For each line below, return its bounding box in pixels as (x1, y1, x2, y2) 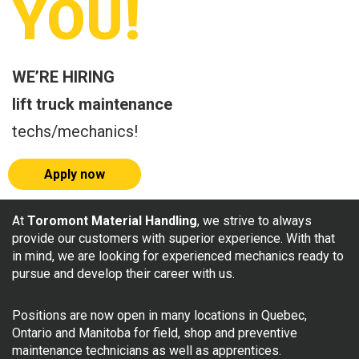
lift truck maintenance (12, 95, 172, 115)
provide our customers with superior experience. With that (12, 231, 335, 247)
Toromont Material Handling (27, 213, 197, 229)
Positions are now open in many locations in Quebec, (12, 308, 307, 324)
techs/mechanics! (12, 122, 138, 142)
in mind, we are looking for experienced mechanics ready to (12, 248, 344, 264)
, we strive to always (197, 213, 312, 229)
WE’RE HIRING (12, 67, 119, 87)
